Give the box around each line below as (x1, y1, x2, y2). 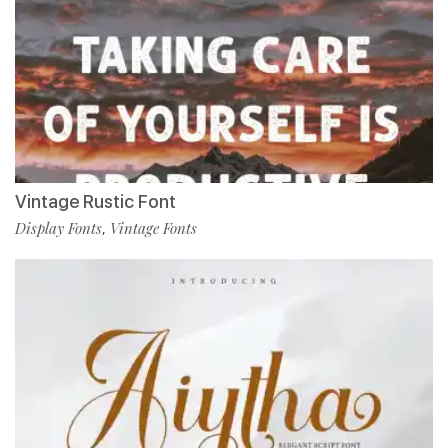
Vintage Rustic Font (15, 190, 176, 212)
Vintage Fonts (110, 217, 197, 238)
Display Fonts (15, 217, 102, 238)
